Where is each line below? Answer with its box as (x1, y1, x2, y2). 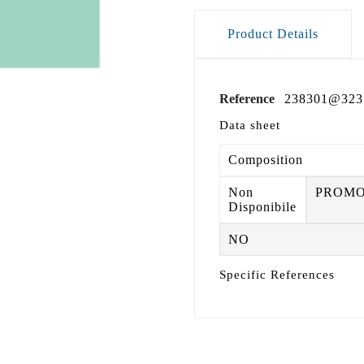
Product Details (227, 26, 318, 41)
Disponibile (228, 199, 297, 214)
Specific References (219, 267, 335, 281)
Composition (228, 152, 303, 167)
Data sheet (219, 118, 280, 132)
